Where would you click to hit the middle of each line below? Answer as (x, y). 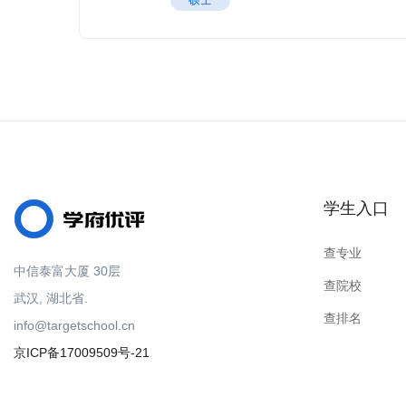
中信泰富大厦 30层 (67, 271)
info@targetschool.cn (74, 325)
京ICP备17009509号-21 (82, 353)
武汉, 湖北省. (51, 298)
